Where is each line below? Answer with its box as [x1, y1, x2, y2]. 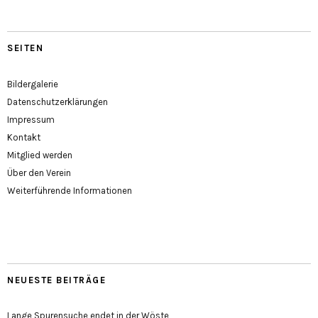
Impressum [7, 114, 55, 126]
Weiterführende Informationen [7, 185, 132, 197]
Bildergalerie [7, 79, 58, 90]
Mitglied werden [7, 150, 72, 161]
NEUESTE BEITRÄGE [7, 275, 106, 286]
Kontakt [7, 132, 40, 143]
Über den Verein [7, 168, 71, 179]
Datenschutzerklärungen [7, 97, 108, 108]
